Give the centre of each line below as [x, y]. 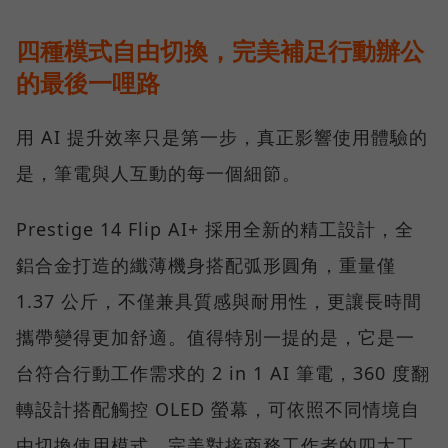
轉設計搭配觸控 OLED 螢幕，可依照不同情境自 [218, 408]
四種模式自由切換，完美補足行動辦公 [220, 50]
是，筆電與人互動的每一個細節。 [158, 172]
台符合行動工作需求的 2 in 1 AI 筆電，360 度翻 [223, 372]
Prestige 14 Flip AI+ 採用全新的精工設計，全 [215, 228]
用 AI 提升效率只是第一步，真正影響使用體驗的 [222, 136]
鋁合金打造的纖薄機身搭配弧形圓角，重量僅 [206, 264]
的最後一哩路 [88, 82]
